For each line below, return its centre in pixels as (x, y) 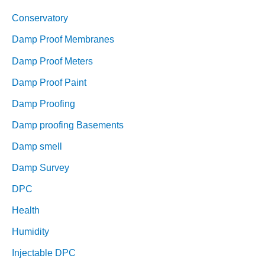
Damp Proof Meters (52, 61)
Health (26, 210)
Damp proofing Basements (68, 125)
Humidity (30, 232)
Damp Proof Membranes (63, 39)
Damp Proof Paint (49, 82)
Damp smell (37, 146)
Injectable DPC (44, 253)
